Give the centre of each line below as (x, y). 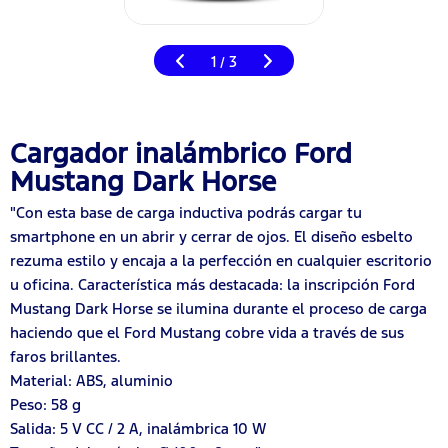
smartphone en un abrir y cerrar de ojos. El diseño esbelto (211, 236)
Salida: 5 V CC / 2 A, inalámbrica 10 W (138, 428)
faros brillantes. (65, 356)
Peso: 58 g (45, 404)
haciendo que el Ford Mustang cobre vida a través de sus (207, 332)
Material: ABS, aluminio (91, 380)
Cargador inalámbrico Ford (181, 153)
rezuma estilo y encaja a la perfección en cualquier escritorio (221, 260)
